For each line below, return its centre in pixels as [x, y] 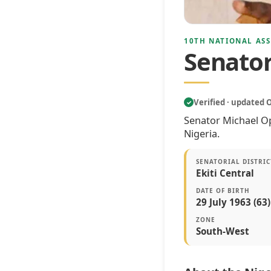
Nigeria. [202, 133]
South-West [223, 231]
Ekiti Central [225, 173]
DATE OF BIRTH [223, 191]
